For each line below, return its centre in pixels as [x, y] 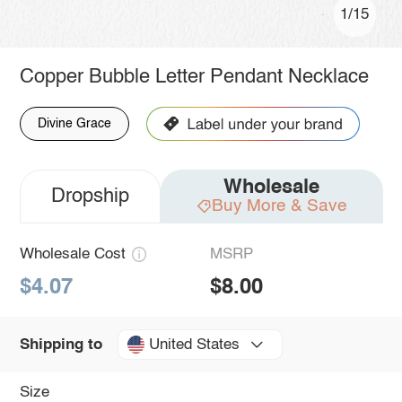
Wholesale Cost [72, 254]
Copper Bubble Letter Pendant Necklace [194, 77]
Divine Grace [74, 123]
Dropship [90, 196]
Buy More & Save [279, 205]
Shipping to [61, 345]
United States [194, 345]
